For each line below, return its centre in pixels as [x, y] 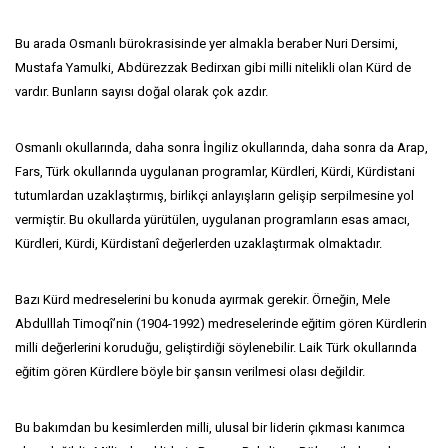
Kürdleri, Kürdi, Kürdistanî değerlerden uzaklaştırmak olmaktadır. [198, 243]
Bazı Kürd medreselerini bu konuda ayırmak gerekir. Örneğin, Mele [202, 299]
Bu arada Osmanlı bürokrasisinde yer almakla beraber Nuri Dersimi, [206, 43]
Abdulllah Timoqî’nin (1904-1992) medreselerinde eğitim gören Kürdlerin [221, 323]
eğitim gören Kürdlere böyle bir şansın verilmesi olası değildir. [190, 371]
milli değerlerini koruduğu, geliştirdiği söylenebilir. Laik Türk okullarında [216, 347]
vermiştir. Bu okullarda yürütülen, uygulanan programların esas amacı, [212, 219]
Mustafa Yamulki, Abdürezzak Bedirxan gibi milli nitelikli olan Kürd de [213, 67]
